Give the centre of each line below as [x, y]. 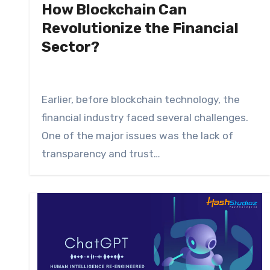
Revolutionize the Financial [140, 29]
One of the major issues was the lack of [137, 136]
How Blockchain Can [114, 10]
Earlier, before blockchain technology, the [141, 100]
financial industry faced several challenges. [145, 118]
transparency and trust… [101, 154]
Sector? [71, 47]
